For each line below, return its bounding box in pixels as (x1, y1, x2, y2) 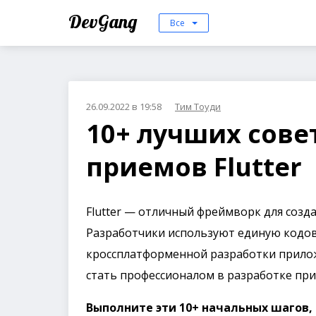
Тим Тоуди (175, 100, 221, 113)
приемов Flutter (86, 150, 302, 184)
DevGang (68, 10, 141, 33)
